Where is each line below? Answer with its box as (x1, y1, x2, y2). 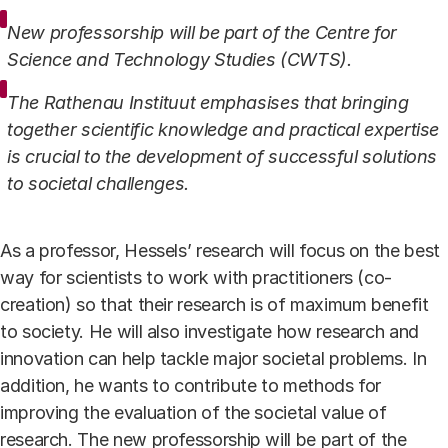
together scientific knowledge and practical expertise (7, 119, 440, 140)
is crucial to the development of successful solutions (7, 146, 438, 167)
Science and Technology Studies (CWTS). (7, 49, 352, 70)
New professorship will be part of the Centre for (7, 22, 397, 43)
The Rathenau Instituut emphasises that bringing (7, 92, 409, 113)
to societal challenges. (7, 173, 189, 194)
